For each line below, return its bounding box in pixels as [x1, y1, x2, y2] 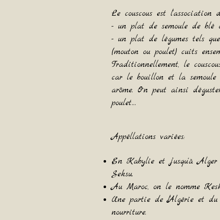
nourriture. [111, 207, 146, 218]
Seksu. [111, 168, 133, 180]
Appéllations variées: [111, 131, 185, 142]
